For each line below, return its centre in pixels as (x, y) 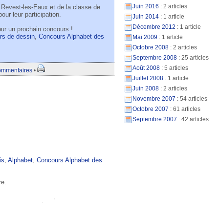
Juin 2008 (146, 88)
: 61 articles (185, 109)
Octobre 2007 (151, 109)
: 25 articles (193, 58)
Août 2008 (146, 68)
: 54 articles (191, 99)
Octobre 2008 (151, 47)
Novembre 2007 (154, 99)
